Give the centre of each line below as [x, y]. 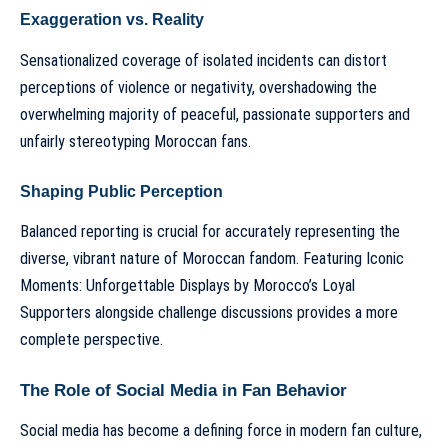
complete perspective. [91, 340]
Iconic [385, 259]
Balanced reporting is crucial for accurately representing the [210, 232]
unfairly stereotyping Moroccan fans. [135, 141]
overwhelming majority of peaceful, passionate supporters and [215, 114]
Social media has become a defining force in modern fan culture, [221, 431]
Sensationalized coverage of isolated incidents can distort [203, 60]
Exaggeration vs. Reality [112, 20]
